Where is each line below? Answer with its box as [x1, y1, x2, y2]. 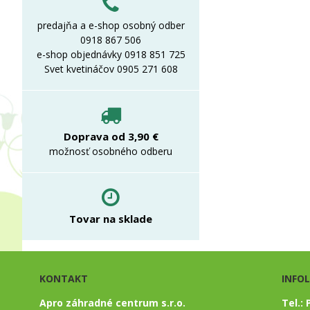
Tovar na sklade [69, 212, 152, 226]
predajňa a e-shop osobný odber [37, 19, 185, 32]
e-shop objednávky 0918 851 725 [36, 48, 185, 61]
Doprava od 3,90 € [63, 129, 158, 143]
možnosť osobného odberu [49, 145, 172, 158]
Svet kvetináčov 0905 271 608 [44, 62, 178, 75]
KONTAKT [39, 272, 88, 285]
